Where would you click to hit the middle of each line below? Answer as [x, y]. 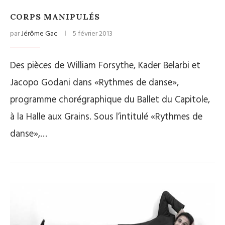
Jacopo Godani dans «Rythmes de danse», [94, 83]
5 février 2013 [93, 34]
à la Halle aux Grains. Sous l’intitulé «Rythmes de [106, 117]
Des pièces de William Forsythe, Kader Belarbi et [105, 66]
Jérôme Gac [39, 34]
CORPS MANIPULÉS [55, 17]
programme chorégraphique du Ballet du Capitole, [110, 100]
